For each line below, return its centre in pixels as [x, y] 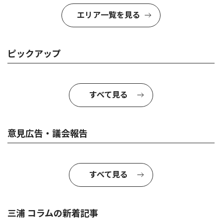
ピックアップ [34, 54]
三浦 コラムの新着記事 [53, 213]
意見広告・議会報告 [48, 133]
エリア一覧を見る [109, 15]
